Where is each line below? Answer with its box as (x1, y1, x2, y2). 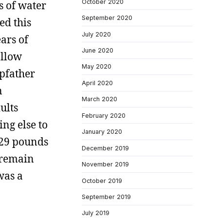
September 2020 (82, 14, 132, 22)
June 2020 (82, 47, 113, 54)
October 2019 (82, 177, 122, 184)
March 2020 (82, 95, 117, 103)
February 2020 (82, 111, 126, 119)
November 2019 (82, 161, 129, 168)
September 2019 (82, 193, 131, 200)
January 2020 (82, 128, 122, 136)
